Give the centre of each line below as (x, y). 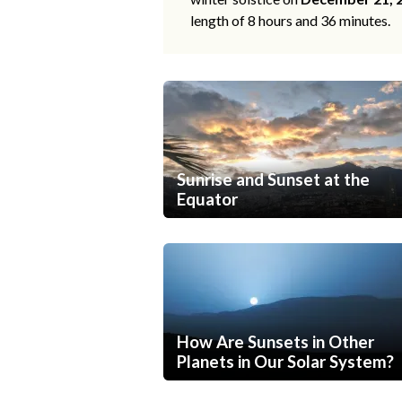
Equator (207, 200)
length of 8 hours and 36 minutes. (290, 21)
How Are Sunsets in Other (275, 342)
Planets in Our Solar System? (285, 362)
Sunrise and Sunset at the (273, 180)
